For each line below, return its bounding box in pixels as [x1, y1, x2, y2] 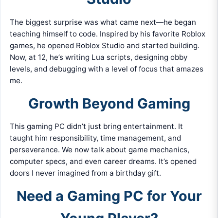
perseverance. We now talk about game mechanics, [10, 145, 190, 155]
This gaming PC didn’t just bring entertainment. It [10, 122, 183, 131]
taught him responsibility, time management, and [10, 133, 182, 143]
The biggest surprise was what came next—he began [10, 17, 197, 27]
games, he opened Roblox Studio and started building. [10, 40, 200, 50]
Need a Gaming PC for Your [16, 187, 202, 205]
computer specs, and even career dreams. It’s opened [10, 157, 197, 166]
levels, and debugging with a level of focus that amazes [10, 64, 204, 73]
